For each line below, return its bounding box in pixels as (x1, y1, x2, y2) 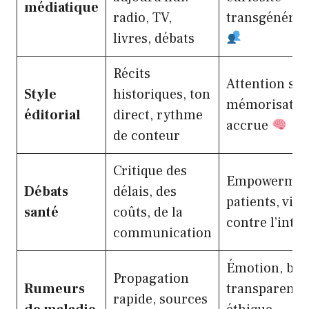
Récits (113, 64, 150, 83)
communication (113, 223, 212, 242)
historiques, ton (113, 85, 210, 103)
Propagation (113, 269, 189, 288)
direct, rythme (113, 106, 203, 124)
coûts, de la (113, 203, 183, 221)
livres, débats (113, 29, 195, 48)
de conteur (113, 126, 180, 145)
